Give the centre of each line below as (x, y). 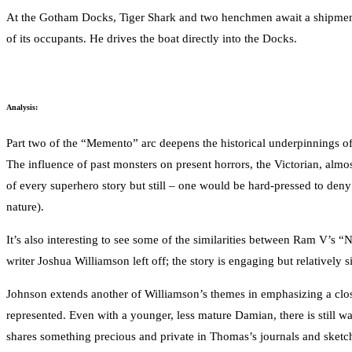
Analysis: (22, 107)
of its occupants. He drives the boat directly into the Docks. (152, 38)
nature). (25, 207)
